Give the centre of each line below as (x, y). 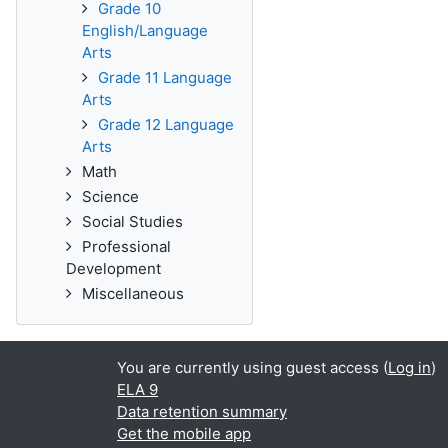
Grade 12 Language (166, 124)
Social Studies (132, 221)
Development (113, 268)
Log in (409, 367)
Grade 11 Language (165, 77)
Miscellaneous (133, 293)
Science (110, 196)
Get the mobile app (184, 433)
